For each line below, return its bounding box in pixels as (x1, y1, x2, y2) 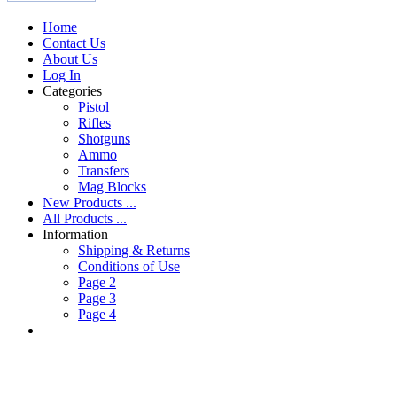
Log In (43, 66, 81, 82)
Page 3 (78, 290, 116, 306)
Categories (43, 82, 102, 98)
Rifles (78, 114, 111, 130)
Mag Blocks (78, 178, 146, 194)
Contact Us (43, 35, 105, 51)
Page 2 (78, 274, 116, 290)
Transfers (78, 162, 129, 178)
